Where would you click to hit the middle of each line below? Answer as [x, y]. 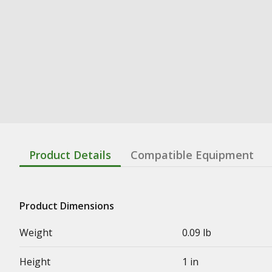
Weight [36, 233]
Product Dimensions [67, 206]
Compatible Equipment [192, 155]
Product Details [70, 155]
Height [35, 262]
